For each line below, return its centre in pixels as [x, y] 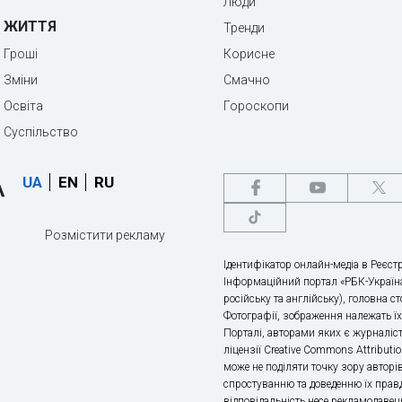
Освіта [23, 106]
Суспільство [41, 132]
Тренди [244, 28]
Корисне [249, 54]
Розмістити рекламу [105, 235]
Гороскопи [256, 106]
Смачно [247, 80]
